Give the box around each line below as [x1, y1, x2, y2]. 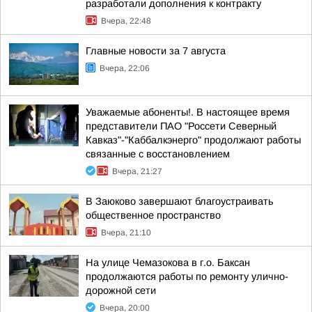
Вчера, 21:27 [112, 166, 162, 176]
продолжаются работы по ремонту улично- [86, 271, 288, 282]
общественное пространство [86, 210, 221, 221]
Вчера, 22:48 [101, 16, 151, 26]
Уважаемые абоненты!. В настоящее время [86, 107, 290, 118]
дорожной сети [86, 285, 156, 296]
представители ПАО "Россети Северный [86, 120, 276, 132]
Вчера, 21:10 [101, 228, 151, 237]
